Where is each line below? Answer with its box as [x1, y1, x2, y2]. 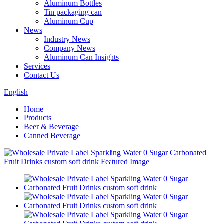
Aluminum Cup [44, 17, 93, 25]
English [4, 88, 28, 96]
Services [24, 62, 50, 70]
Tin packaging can [44, 8, 102, 16]
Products [24, 113, 51, 122]
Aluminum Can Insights [44, 53, 119, 61]
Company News [44, 44, 95, 52]
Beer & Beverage [24, 122, 79, 131]
